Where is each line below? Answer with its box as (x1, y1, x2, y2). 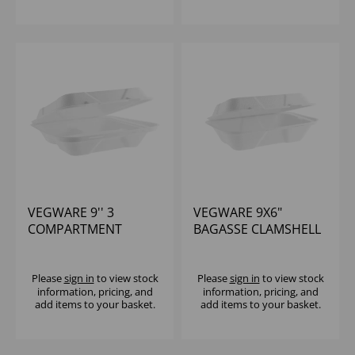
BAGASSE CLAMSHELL (193, 220, 321, 239)
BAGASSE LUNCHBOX (28, 237, 153, 255)
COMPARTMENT (28, 220, 122, 239)
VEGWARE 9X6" (193, 204, 282, 222)
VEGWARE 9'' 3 (28, 204, 114, 222)
